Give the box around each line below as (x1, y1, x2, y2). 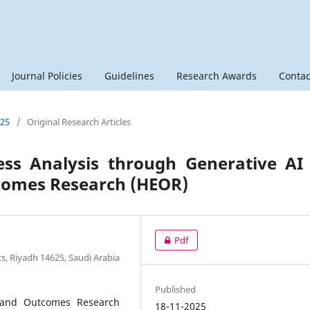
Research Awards (176, 69, 257, 82)
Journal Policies (12, 69, 82, 82)
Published (155, 282, 197, 295)
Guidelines (104, 69, 154, 82)
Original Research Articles (27, 115, 131, 128)
